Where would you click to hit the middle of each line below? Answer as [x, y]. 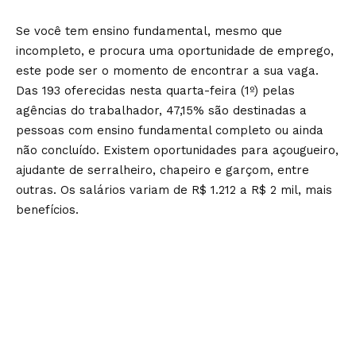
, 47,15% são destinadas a [233, 111]
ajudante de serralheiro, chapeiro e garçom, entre [163, 170]
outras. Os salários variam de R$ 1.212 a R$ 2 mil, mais [174, 190]
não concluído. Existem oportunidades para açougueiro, [177, 151]
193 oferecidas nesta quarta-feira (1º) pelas [168, 91]
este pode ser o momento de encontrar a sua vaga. [167, 71]
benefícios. [47, 210]
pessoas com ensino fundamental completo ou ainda [170, 131]
